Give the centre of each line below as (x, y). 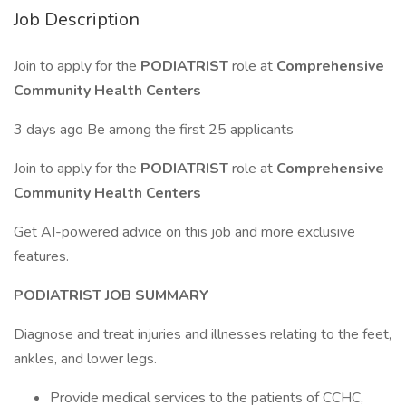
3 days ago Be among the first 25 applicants (154, 130)
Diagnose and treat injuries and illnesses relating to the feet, (203, 334)
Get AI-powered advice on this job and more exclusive (184, 232)
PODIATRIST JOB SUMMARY (111, 295)
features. (41, 256)
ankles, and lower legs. (85, 359)
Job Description (77, 19)
